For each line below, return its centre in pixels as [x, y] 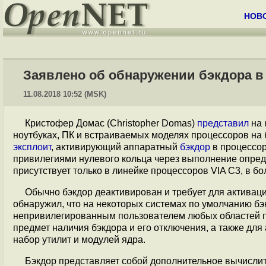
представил [223, 123]
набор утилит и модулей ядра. [79, 240]
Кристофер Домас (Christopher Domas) [111, 123]
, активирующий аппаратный [115, 147]
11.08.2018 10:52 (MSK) [65, 94]
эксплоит [32, 147]
